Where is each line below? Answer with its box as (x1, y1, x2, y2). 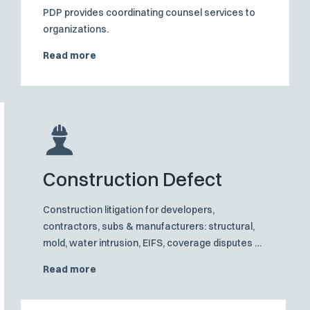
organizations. (43, 23, 109, 36)
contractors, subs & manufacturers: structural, (43, 220, 255, 233)
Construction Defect (43, 167, 223, 192)
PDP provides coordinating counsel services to (43, 6, 256, 19)
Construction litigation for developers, (43, 203, 215, 217)
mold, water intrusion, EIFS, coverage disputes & (43, 237, 263, 250)
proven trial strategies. (43, 253, 147, 266)
